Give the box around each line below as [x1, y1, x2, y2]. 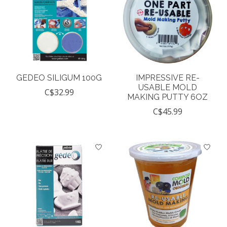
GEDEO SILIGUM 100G [16, 73, 102, 83]
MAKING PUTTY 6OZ [127, 92, 208, 102]
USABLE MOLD [138, 83, 197, 93]
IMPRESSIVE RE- [135, 73, 200, 83]
